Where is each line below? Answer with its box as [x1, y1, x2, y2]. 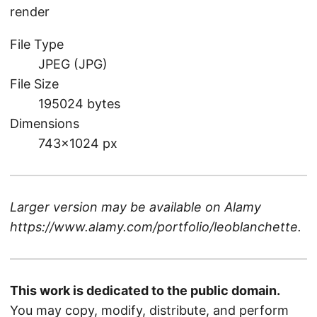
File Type [10, 36, 64, 52]
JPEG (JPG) [38, 56, 108, 71]
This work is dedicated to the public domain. [10, 282, 280, 298]
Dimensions [10, 115, 79, 131]
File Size [10, 76, 59, 91]
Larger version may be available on [10, 199, 224, 214]
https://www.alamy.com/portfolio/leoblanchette [10, 219, 298, 234]
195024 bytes [38, 96, 120, 111]
